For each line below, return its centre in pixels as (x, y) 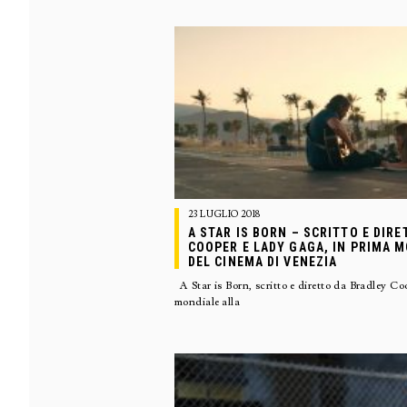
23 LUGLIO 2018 (224, 214)
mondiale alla (207, 302)
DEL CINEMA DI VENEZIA (263, 262)
